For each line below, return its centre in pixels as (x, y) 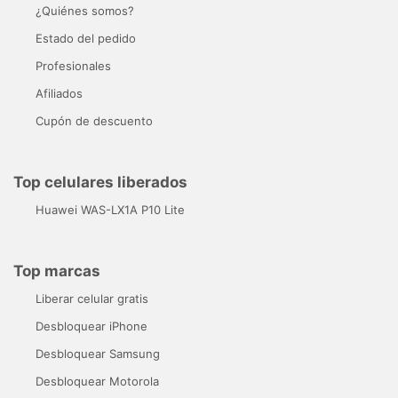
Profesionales (73, 65)
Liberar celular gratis (92, 298)
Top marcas (57, 271)
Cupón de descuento (94, 120)
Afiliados (59, 93)
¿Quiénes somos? (85, 10)
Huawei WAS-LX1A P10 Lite (110, 209)
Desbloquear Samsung (98, 353)
